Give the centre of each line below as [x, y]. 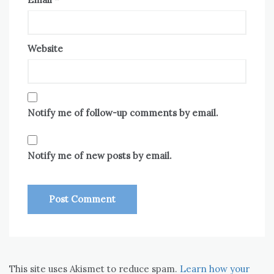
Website [45, 49]
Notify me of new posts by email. [100, 156]
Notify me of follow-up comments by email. [123, 113]
